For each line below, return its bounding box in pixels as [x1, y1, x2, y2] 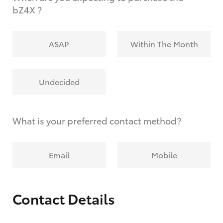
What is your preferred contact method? [12, 113, 181, 127]
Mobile [151, 148, 177, 160]
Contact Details [12, 188, 115, 208]
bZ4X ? [12, 2, 42, 16]
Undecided [38, 75, 80, 87]
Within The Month [130, 37, 198, 49]
